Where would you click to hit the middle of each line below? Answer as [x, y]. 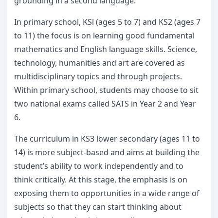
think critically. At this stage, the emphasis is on [101, 180]
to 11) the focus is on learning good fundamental [104, 36]
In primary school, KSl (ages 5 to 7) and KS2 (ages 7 [107, 22]
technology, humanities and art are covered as [100, 63]
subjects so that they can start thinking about [98, 207]
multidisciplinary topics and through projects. [98, 76]
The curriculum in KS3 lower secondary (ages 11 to [107, 139]
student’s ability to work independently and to [99, 166]
